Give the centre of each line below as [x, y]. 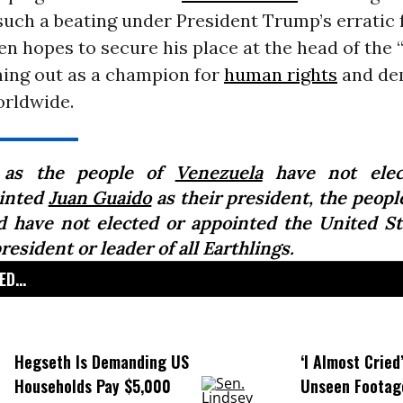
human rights [280, 75]
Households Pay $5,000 [92, 386]
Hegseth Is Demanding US [101, 362]
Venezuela [219, 173]
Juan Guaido [100, 198]
